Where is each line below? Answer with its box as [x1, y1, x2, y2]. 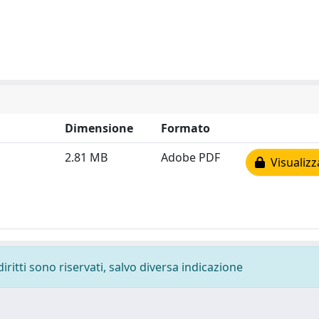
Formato [161, 120, 210, 136]
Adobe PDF [161, 150, 220, 165]
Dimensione [65, 120, 133, 136]
